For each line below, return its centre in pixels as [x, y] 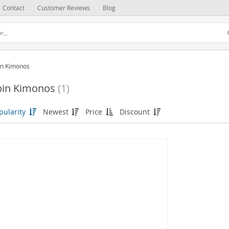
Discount [135, 112]
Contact [14, 8]
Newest [56, 112]
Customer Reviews [64, 8]
